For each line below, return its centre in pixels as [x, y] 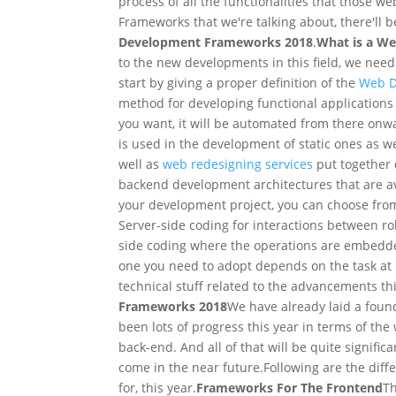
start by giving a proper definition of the [237, 82]
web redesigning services [238, 164]
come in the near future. [191, 367]
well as [141, 164]
